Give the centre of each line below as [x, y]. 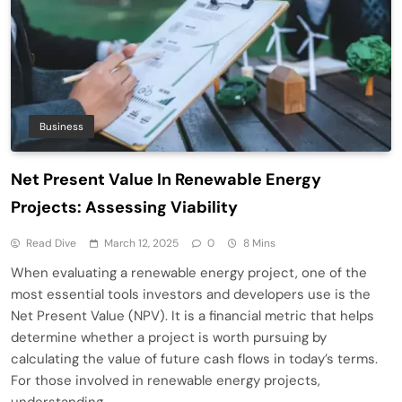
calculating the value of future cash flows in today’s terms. [194, 359]
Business [61, 127]
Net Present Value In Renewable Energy [166, 180]
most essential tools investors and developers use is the [191, 295]
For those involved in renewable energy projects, [166, 381]
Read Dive [51, 244]
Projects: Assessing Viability [124, 208]
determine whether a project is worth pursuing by [169, 338]
